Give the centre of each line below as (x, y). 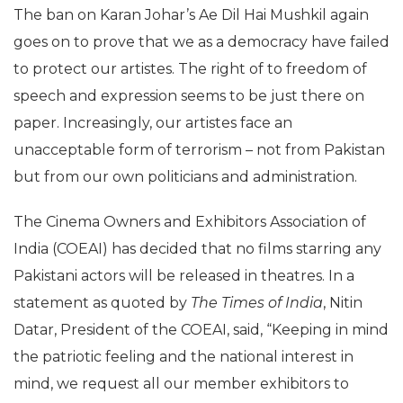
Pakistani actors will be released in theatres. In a (184, 275)
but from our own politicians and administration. (185, 176)
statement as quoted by (102, 302)
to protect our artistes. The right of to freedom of (190, 68)
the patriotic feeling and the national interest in (184, 356)
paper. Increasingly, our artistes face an (153, 122)
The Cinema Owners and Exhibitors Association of (190, 221)
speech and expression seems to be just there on (189, 95)
